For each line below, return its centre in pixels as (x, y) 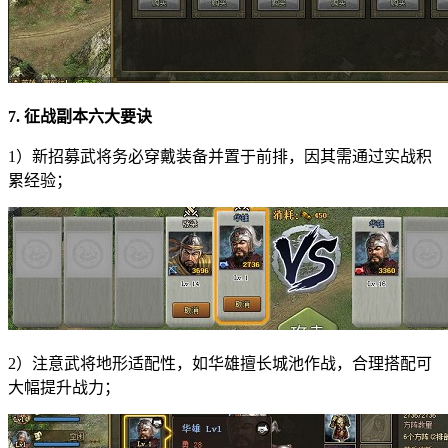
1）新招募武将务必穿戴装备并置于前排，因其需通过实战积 (220, 156)
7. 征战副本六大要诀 (80, 116)
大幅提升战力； (64, 387)
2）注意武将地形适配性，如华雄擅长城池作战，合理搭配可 (220, 363)
